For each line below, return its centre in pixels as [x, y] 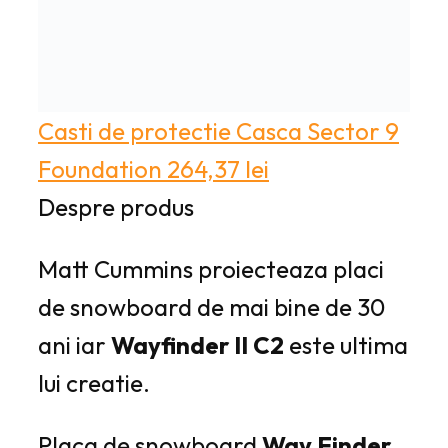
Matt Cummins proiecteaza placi [211, 268]
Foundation [100, 168]
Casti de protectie [134, 130]
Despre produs [116, 206]
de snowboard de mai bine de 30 [211, 306]
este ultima [346, 344]
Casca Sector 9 [317, 130]
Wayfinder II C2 [197, 344]
